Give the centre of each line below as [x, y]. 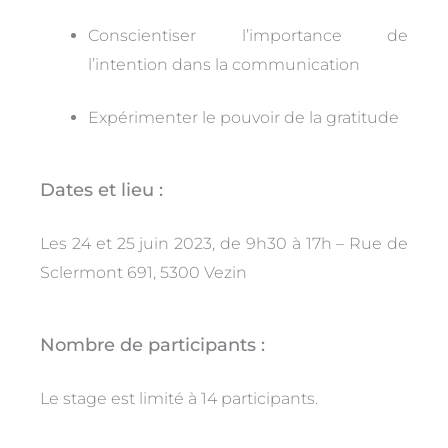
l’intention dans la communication [224, 64]
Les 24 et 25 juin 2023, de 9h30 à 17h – [195, 243]
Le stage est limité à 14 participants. [179, 398]
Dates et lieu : [101, 189]
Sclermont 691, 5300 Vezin [145, 272]
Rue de [379, 243]
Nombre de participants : [152, 344]
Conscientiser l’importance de [248, 35]
